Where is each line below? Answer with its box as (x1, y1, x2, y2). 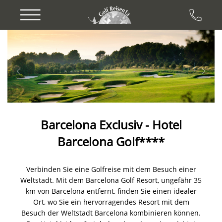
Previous (35, 29, 75, 43)
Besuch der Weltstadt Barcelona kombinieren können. (21, 208, 201, 218)
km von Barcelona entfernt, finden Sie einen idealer (25, 186, 197, 196)
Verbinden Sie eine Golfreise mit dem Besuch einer (26, 164, 196, 174)
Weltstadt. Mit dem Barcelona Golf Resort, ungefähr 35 (20, 175, 202, 185)
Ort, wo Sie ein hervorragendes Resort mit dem (33, 197, 189, 207)
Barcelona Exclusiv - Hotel (40, 116, 182, 133)
